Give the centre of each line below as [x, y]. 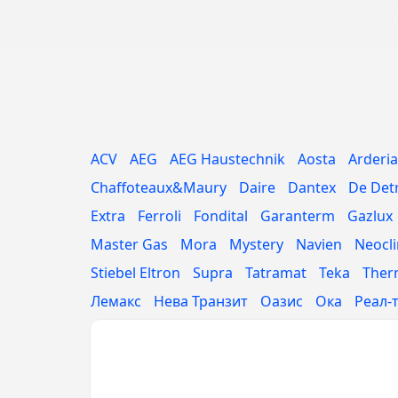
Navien [319, 244]
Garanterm [298, 216]
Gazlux [370, 216]
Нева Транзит [201, 301]
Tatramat [276, 273]
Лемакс [116, 301]
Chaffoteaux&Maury [159, 187]
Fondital [221, 216]
